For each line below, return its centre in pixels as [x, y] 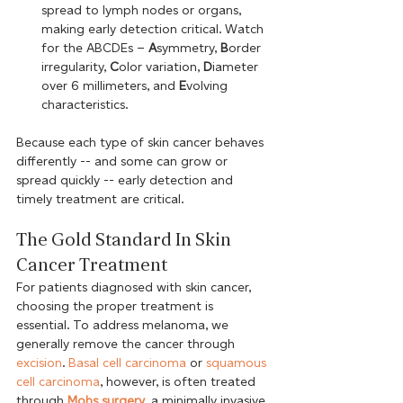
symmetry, [188, 48]
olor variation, [161, 67]
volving [209, 85]
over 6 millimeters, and [110, 85]
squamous [238, 363]
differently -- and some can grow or [124, 161]
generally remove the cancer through [127, 344]
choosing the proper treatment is [116, 306]
